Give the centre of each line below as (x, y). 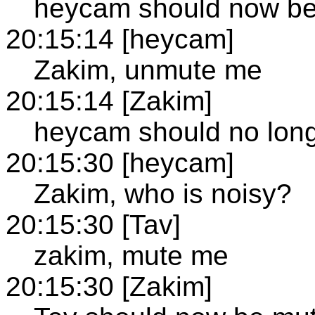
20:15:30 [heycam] (120, 162)
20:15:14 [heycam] (120, 39)
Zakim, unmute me (148, 70)
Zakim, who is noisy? (163, 193)
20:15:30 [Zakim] (109, 286)
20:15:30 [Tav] (93, 224)
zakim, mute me (131, 255)
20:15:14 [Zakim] (109, 101)
